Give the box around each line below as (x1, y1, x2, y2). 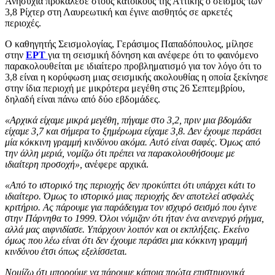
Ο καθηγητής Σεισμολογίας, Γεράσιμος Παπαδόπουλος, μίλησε (5, 38, 254, 49)
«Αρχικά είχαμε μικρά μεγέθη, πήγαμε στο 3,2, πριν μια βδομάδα (5, 114, 251, 125)
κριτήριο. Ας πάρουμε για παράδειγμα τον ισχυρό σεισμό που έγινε (5, 201, 257, 212)
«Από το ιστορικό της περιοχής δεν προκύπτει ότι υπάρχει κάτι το (5, 179, 255, 190)
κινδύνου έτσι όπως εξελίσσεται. (5, 246, 127, 257)
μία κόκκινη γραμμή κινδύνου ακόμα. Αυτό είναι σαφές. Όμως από (5, 136, 260, 147)
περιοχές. (5, 17, 41, 28)
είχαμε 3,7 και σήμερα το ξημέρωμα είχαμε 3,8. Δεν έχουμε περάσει (5, 125, 261, 136)
